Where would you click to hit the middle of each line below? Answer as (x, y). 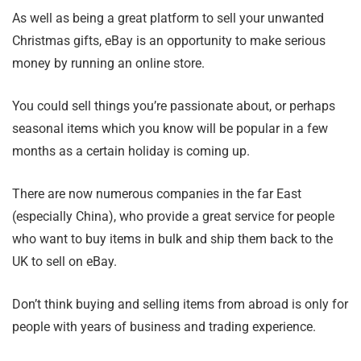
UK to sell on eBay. (64, 262)
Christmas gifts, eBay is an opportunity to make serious (169, 41)
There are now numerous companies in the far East (157, 194)
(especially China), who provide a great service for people (173, 217)
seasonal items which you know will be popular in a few (170, 129)
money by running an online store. (108, 64)
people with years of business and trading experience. (164, 327)
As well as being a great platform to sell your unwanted (168, 19)
